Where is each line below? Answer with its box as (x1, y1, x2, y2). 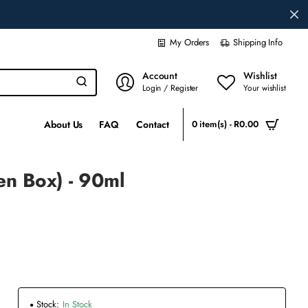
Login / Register (142, 81, 199, 94)
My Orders (170, 35, 210, 49)
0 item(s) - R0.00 (191, 118, 258, 131)
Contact (136, 117, 169, 131)
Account (142, 69, 178, 83)
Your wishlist (243, 81, 286, 94)
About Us (44, 117, 83, 131)
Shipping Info (233, 35, 283, 49)
